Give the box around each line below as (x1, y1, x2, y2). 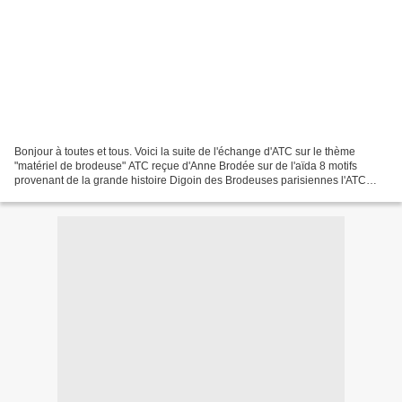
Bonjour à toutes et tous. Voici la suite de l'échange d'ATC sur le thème (14, 144, 355, 158)
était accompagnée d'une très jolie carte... (14, 188, 216, 201)
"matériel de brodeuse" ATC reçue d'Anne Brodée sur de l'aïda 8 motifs (14, 159, 357, 172)
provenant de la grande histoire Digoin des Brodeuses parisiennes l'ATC (14, 173, 366, 187)
